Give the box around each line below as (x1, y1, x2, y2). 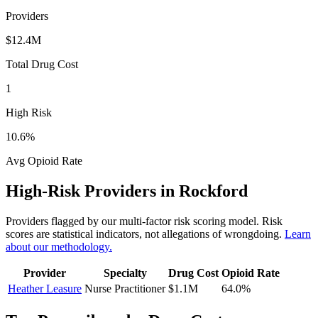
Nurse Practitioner (84, 282, 165, 295)
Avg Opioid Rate (6, 154, 82, 167)
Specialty (103, 266, 147, 279)
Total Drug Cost (6, 57, 78, 70)
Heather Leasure (8, 282, 82, 295)
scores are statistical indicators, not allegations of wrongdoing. (6, 227, 285, 240)
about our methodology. (6, 240, 112, 253)
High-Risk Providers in (6, 181, 179, 200)
